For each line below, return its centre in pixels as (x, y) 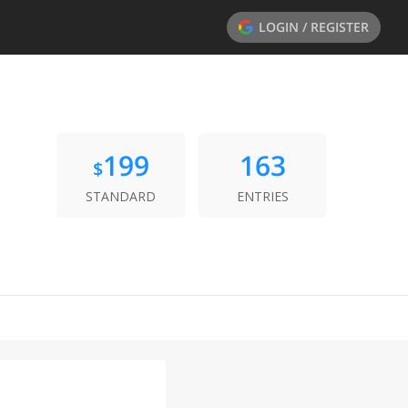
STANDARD (121, 196)
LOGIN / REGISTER (314, 27)
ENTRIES (262, 196)
